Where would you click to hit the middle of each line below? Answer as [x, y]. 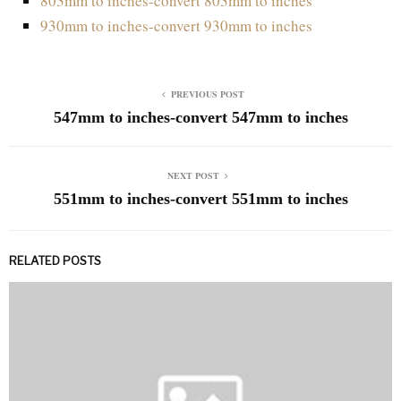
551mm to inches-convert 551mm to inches [200, 198]
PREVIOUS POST [208, 94]
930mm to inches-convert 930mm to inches [176, 25]
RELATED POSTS [55, 260]
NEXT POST [193, 175]
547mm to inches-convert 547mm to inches [200, 117]
